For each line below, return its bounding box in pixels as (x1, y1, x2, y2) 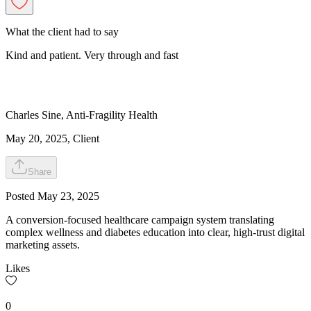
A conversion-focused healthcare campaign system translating (6, 214, 274, 226)
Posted (6, 190, 37, 203)
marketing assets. (6, 239, 80, 251)
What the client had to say (6, 26, 119, 38)
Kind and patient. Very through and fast (6, 49, 178, 62)
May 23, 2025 (37, 190, 99, 203)
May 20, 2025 (6, 133, 67, 145)
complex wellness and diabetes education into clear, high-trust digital (6, 226, 305, 239)
